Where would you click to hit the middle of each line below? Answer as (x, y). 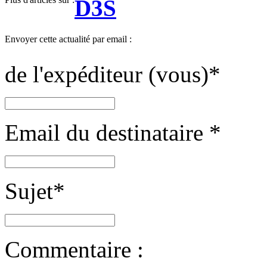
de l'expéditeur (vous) (107, 74)
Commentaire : (74, 250)
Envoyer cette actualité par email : (68, 39)
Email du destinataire (107, 133)
